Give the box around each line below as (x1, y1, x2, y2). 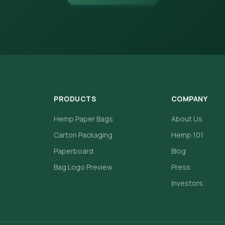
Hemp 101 (171, 130, 203, 140)
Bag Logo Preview (54, 162, 113, 172)
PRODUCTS (54, 94, 96, 104)
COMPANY (171, 94, 208, 104)
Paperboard (54, 146, 94, 156)
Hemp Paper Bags (54, 114, 114, 124)
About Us (171, 114, 202, 124)
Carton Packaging (54, 130, 113, 140)
